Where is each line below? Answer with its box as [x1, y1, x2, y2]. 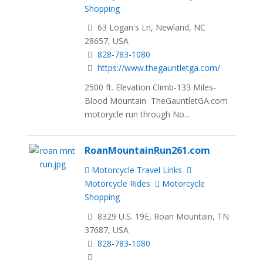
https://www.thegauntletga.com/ [97, 62, 221, 74]
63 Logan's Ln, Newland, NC [95, 22, 206, 33]
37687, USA [85, 224, 129, 236]
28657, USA [85, 35, 129, 47]
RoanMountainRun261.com [85, 144, 211, 157]
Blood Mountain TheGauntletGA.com [85, 95, 228, 107]
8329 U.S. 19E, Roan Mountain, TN [95, 211, 230, 222]
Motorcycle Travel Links [89, 164, 183, 176]
